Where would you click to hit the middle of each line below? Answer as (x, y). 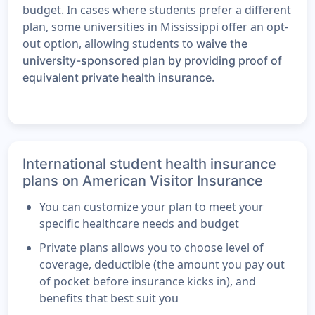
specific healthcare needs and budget (139, 224)
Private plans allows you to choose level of (152, 248)
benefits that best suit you (109, 298)
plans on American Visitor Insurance (143, 181)
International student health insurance (149, 164)
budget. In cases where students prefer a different (157, 10)
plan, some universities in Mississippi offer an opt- (155, 27)
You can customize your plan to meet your (152, 207)
